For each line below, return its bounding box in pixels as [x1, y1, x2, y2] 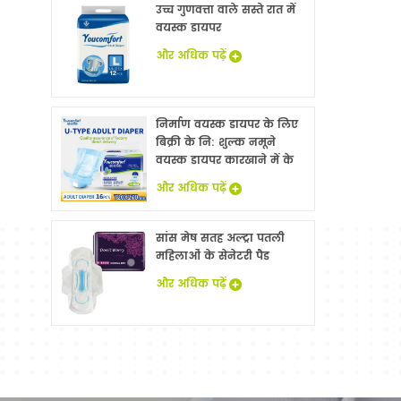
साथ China [155, 169, 212, 187]
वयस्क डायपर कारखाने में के [155, 151, 294, 169]
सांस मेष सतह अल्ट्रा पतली [155, 230, 285, 248]
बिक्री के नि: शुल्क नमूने [155, 133, 276, 151]
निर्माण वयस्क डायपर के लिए [155, 115, 298, 133]
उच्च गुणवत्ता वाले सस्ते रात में [155, 2, 295, 20]
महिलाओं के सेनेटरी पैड [155, 248, 269, 266]
